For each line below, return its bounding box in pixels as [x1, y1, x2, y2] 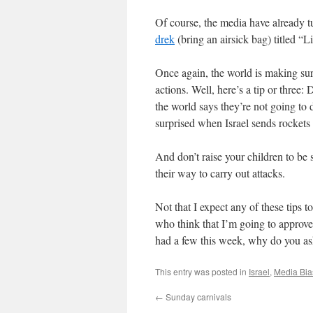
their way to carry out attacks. [155, 166, 285, 180]
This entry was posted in [155, 265, 249, 277]
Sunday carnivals [163, 291, 231, 303]
